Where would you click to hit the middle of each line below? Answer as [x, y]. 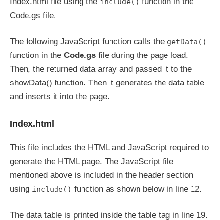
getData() [187, 42]
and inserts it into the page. [60, 96]
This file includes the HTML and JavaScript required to [109, 147]
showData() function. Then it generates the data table [107, 83]
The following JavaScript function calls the [88, 41]
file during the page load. [142, 55]
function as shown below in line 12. [137, 189]
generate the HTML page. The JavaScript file [92, 161]
